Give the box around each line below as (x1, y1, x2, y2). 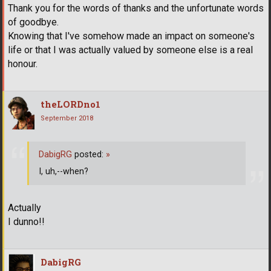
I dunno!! (8, 216, 45, 228)
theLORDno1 (41, 98, 100, 111)
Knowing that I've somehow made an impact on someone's (8, 30, 255, 42)
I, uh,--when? (39, 166, 88, 177)
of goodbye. (8, 16, 59, 28)
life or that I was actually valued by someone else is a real (8, 44, 253, 56)
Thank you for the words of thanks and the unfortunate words (8, 2, 264, 15)
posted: (72, 149, 106, 160)
